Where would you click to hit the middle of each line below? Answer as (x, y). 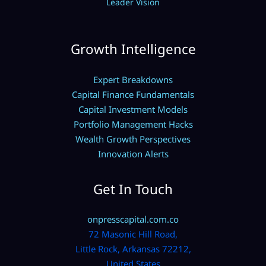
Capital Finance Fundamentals (133, 94)
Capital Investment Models (133, 109)
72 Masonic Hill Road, (133, 234)
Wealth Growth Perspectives (133, 139)
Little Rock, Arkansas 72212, (133, 248)
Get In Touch (133, 189)
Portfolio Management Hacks (133, 124)
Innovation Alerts (133, 153)
